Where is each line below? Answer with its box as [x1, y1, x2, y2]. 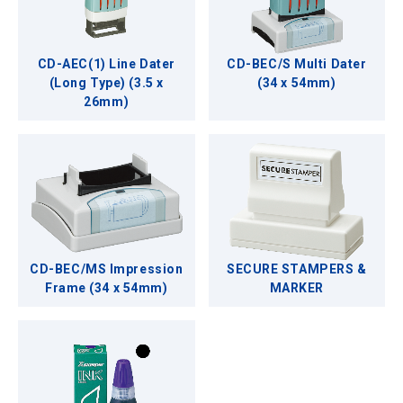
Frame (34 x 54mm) [44, 281, 168, 296]
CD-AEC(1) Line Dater [37, 57, 175, 72]
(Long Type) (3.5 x [49, 76, 164, 91]
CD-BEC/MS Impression [30, 262, 184, 277]
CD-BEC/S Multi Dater [227, 57, 367, 72]
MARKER [269, 281, 324, 296]
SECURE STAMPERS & [226, 262, 367, 277]
